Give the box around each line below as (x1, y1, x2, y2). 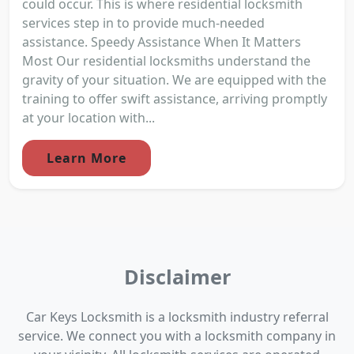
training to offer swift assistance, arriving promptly (22, 89, 327, 107)
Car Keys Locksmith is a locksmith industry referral (25, 307, 329, 326)
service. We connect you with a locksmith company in (18, 326, 336, 345)
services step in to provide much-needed (22, 13, 265, 32)
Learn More (47, 149, 126, 167)
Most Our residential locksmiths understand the (22, 51, 311, 70)
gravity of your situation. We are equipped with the (22, 70, 326, 88)
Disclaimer (123, 262, 231, 290)
